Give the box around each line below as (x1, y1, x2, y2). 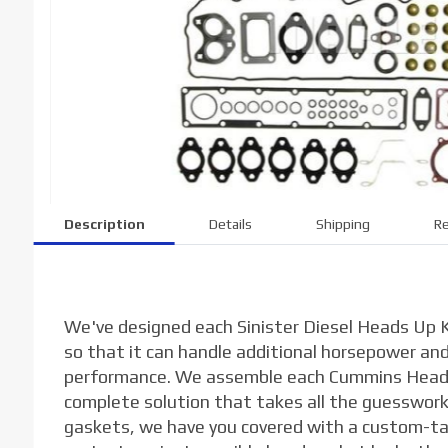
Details (208, 215, 252, 232)
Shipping (315, 215, 370, 232)
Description (63, 215, 145, 232)
